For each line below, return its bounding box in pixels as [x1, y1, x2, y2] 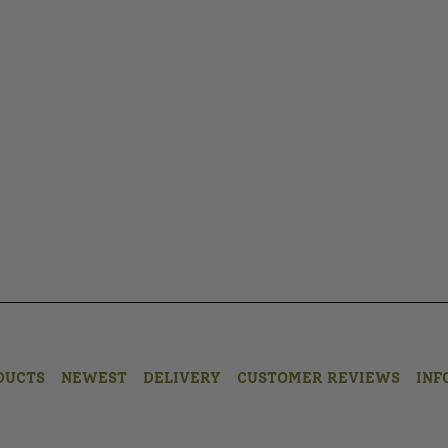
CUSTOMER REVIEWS [237, 369, 400, 387]
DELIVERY [143, 369, 221, 387]
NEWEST [61, 369, 127, 387]
